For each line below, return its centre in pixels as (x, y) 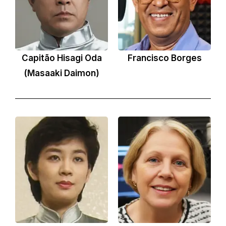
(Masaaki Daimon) (62, 73)
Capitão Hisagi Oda (62, 58)
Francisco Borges (164, 58)
